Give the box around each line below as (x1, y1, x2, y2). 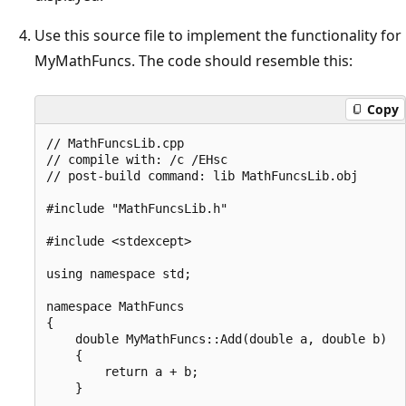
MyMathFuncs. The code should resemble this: (34, 50, 353, 71)
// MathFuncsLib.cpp (46, 135, 184, 150)
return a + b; (46, 363, 198, 379)
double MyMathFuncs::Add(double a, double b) (46, 331, 387, 346)
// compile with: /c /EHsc (46, 151, 227, 167)
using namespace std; (46, 266, 191, 281)
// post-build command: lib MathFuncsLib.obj (46, 168, 358, 183)
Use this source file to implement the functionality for (34, 24, 401, 45)
